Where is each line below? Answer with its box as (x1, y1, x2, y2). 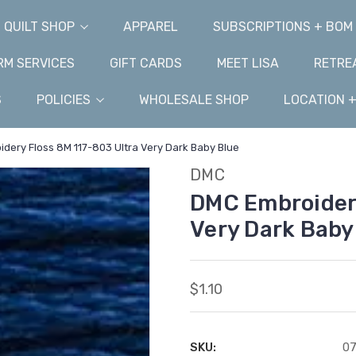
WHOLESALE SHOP (138, 92, 249, 107)
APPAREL (122, 19, 178, 34)
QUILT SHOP (3, 19, 75, 34)
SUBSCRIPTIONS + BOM (212, 19, 353, 34)
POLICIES (36, 92, 91, 107)
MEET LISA (217, 56, 279, 71)
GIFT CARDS (110, 56, 182, 71)
